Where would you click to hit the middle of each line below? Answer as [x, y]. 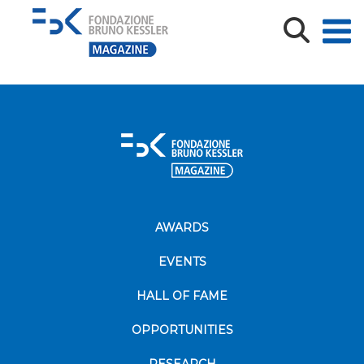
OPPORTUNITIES [182, 330]
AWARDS [182, 227]
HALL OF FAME [182, 296]
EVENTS [182, 262]
